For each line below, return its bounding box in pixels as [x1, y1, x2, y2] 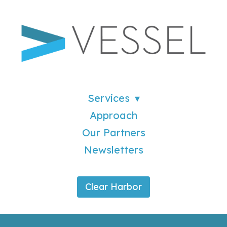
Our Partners [82, 126, 145, 139]
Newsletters [84, 143, 143, 156]
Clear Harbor [85, 180, 142, 193]
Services [87, 91, 130, 104]
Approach [90, 108, 137, 122]
